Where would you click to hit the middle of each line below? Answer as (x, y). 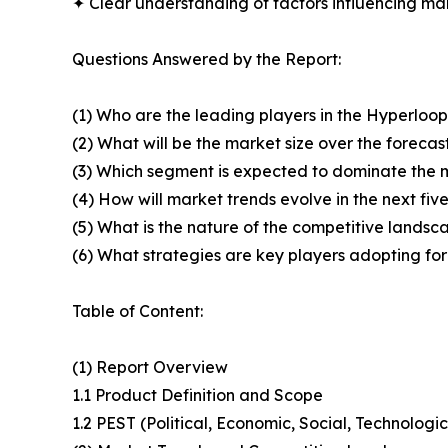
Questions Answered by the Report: (206, 59)
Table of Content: (137, 311)
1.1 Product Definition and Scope (197, 395)
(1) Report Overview (150, 367)
